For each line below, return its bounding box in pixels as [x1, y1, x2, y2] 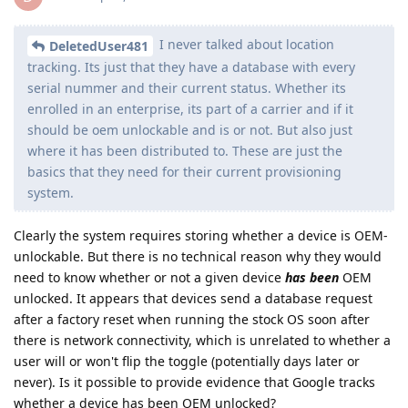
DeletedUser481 [49, 37, 148, 56]
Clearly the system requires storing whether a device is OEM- [14, 227, 388, 245]
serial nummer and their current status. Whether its [27, 79, 346, 97]
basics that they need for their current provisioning [27, 163, 342, 181]
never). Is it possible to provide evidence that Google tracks [14, 373, 375, 392]
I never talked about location [156, 36, 334, 54]
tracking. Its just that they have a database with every [27, 58, 355, 76]
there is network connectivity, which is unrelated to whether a [14, 331, 391, 350]
